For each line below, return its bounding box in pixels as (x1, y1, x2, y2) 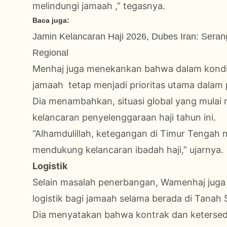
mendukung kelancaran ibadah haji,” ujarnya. (32, 144, 223, 156)
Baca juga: (32, 16, 69, 25)
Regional (32, 48, 68, 58)
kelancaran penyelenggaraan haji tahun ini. (32, 112, 216, 123)
